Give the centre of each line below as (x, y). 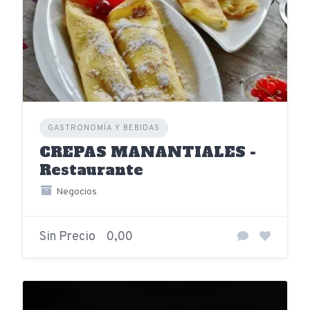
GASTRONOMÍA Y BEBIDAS (104, 128)
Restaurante (91, 170)
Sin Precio (67, 237)
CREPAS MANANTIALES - (148, 152)
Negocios (75, 192)
